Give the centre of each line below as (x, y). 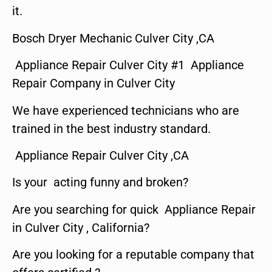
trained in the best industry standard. (111, 128)
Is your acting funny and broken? (100, 182)
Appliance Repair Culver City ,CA (100, 155)
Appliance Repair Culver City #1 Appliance (128, 65)
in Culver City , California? (81, 227)
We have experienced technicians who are (126, 110)
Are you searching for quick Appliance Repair (134, 209)
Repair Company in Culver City (93, 83)
